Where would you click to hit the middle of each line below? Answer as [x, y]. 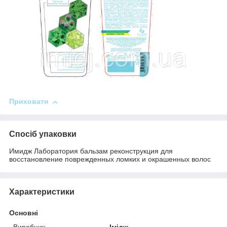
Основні [24, 213]
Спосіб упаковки [43, 134]
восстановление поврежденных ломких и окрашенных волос [110, 159]
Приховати [29, 102]
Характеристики [42, 192]
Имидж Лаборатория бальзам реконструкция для [91, 151]
